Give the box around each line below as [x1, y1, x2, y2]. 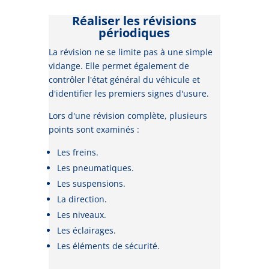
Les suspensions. [56, 178, 125, 190]
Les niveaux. [56, 209, 106, 221]
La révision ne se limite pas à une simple [48, 46, 213, 58]
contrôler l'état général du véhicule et [48, 74, 200, 86]
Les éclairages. [56, 225, 116, 237]
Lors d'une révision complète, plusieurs [48, 110, 207, 122]
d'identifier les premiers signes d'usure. [48, 88, 209, 100]
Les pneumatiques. [56, 162, 134, 174]
